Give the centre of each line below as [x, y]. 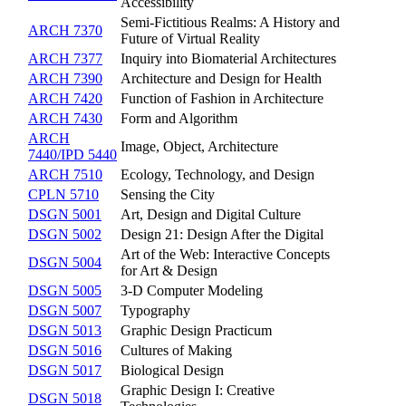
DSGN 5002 [65, 234]
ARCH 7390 [65, 78]
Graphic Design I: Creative [198, 390]
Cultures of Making [176, 350]
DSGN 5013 [65, 330]
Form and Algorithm [179, 118]
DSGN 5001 [65, 214]
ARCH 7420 [65, 98]
